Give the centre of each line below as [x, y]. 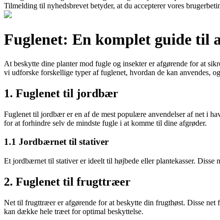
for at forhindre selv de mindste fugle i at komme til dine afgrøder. [105, 123]
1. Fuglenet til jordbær [61, 93]
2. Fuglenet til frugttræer [67, 182]
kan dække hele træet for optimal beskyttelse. [74, 211]
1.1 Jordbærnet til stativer [56, 142]
